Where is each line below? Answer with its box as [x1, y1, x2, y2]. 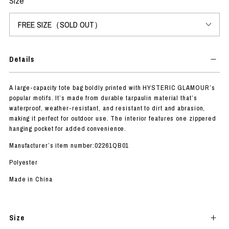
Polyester [9, 157, 38, 167]
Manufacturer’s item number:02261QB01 [9, 141, 129, 150]
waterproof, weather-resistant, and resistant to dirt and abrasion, [9, 103, 205, 112]
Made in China [9, 174, 53, 184]
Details [9, 54, 35, 64]
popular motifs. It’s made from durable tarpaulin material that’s [9, 93, 197, 102]
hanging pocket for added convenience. [9, 124, 127, 133]
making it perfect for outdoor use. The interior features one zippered [9, 113, 217, 123]
